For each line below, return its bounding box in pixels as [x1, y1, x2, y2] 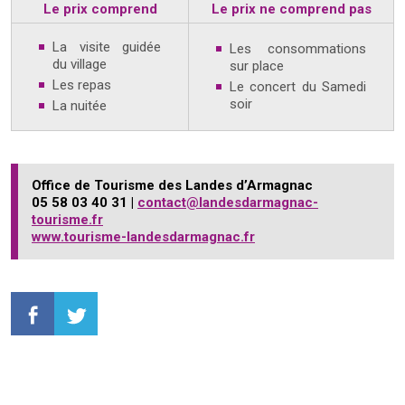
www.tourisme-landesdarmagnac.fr [32, 229, 255, 245]
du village [52, 56, 107, 72]
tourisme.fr [32, 212, 103, 228]
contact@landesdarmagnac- [137, 194, 318, 211]
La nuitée [52, 98, 107, 114]
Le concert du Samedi [230, 79, 366, 95]
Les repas [52, 77, 111, 93]
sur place [230, 58, 284, 74]
